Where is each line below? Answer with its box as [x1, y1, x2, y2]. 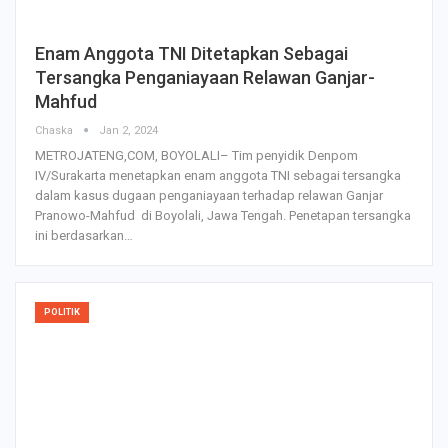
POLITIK [44, 307, 80, 318]
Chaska [35, 124, 76, 138]
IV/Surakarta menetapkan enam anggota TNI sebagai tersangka [35, 168, 401, 184]
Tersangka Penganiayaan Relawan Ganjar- [35, 67, 375, 89]
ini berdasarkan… [35, 228, 133, 244]
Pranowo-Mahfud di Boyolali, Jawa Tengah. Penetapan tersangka [35, 208, 411, 224]
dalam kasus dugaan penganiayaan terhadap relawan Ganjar [35, 188, 383, 204]
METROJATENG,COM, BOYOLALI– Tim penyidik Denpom [35, 148, 358, 164]
